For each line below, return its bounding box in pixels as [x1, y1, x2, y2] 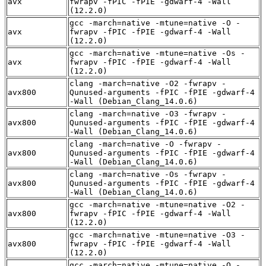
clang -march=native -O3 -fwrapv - [69, 109, 226, 118]
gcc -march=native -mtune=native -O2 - [69, 199, 245, 209]
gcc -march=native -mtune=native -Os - [69, 48, 245, 58]
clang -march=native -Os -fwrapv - [69, 169, 226, 179]
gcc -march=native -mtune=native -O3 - [69, 230, 245, 239]
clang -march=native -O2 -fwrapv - [69, 78, 226, 88]
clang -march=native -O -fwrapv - [69, 139, 221, 148]
